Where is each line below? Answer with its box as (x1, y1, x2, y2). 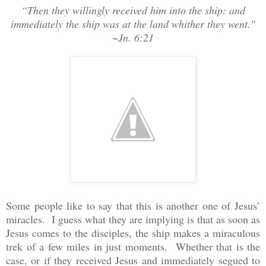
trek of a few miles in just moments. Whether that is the (6, 239, 260, 254)
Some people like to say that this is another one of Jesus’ (6, 198, 260, 213)
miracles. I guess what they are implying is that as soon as (6, 211, 260, 226)
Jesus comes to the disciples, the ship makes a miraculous (6, 225, 260, 240)
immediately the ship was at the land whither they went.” (10, 16, 256, 31)
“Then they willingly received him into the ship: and (21, 2, 245, 17)
